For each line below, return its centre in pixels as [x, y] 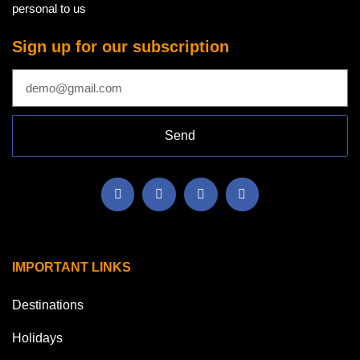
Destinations [48, 305]
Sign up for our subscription [121, 47]
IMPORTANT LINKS [72, 267]
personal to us [49, 9]
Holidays [37, 337]
